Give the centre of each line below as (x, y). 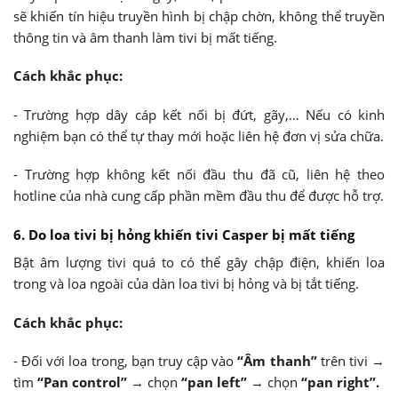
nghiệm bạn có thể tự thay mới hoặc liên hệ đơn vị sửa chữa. (199, 135)
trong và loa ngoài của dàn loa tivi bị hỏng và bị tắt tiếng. (186, 284)
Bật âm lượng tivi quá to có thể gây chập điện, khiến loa (199, 263)
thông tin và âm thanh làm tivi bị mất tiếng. (145, 37)
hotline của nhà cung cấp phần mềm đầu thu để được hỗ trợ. (199, 196)
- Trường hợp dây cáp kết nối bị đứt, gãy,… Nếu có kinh (199, 114)
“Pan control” (84, 382)
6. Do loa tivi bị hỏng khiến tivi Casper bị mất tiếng (184, 234)
